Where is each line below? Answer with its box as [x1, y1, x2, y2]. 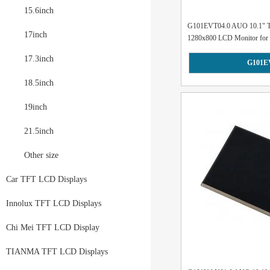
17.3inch [24, 54, 54, 63]
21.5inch [24, 127, 54, 136]
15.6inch [24, 6, 54, 15]
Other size [24, 151, 58, 160]
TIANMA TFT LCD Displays [6, 247, 108, 256]
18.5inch [24, 78, 54, 87]
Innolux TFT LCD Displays [6, 199, 101, 208]
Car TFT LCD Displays [6, 175, 87, 184]
